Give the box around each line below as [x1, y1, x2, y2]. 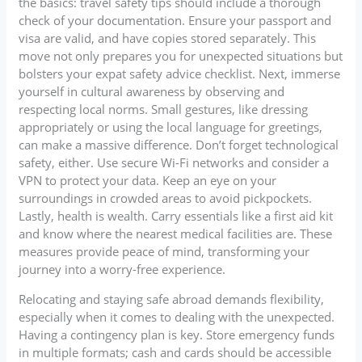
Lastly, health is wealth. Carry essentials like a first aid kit [19, 207, 334, 224]
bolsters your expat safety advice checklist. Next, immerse [19, 65, 341, 82]
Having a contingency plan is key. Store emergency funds [19, 326, 335, 343]
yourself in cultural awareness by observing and [19, 82, 285, 99]
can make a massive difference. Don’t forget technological [19, 136, 339, 153]
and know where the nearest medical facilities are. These [19, 225, 333, 242]
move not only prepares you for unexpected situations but [19, 47, 343, 64]
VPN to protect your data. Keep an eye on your [19, 171, 277, 188]
